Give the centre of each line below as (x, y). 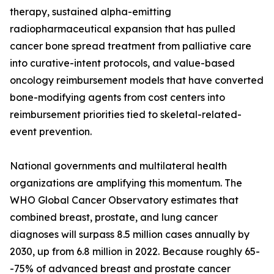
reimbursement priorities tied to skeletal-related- (126, 115)
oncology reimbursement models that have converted (137, 80)
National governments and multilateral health (118, 166)
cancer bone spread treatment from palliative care (131, 46)
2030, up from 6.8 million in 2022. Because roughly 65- (135, 252)
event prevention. (51, 132)
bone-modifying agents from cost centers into (117, 98)
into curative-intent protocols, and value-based (122, 63)
